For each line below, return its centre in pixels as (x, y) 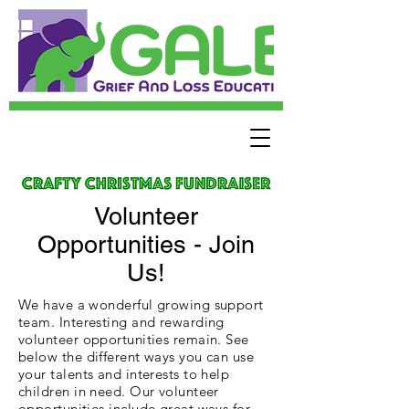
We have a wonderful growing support (141, 304)
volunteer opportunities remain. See (134, 339)
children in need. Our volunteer (119, 391)
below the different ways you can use (136, 357)
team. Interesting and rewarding (121, 322)
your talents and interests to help (124, 374)
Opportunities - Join (146, 244)
